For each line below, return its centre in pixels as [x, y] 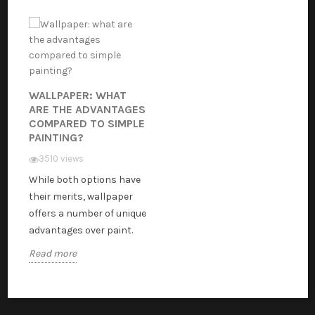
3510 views [61, 159]
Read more [52, 254]
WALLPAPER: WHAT [77, 96]
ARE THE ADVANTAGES [87, 110]
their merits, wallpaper [81, 197]
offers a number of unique [87, 214]
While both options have [84, 180]
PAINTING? [56, 138]
